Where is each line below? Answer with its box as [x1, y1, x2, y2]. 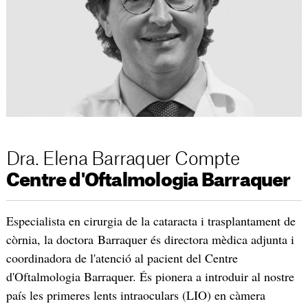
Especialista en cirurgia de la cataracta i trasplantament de [5, 212, 296, 230]
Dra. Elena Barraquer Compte [5, 151, 239, 169]
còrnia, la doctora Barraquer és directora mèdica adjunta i [5, 231, 294, 248]
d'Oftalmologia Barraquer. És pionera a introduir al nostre [5, 268, 294, 285]
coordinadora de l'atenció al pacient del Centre [5, 250, 238, 267]
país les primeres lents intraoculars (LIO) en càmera [5, 287, 265, 304]
